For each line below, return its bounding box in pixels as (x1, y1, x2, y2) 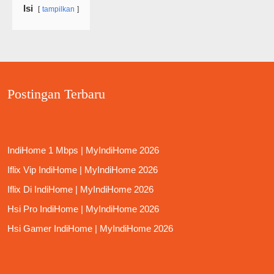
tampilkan (42, 5, 75, 14)
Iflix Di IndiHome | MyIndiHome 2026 (7, 184, 154, 195)
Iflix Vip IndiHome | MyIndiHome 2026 (7, 165, 158, 176)
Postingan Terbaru (7, 87, 105, 102)
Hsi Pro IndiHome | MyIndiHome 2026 (7, 204, 159, 215)
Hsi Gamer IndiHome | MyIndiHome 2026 (7, 223, 173, 234)
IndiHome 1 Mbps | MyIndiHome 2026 (7, 145, 159, 156)
